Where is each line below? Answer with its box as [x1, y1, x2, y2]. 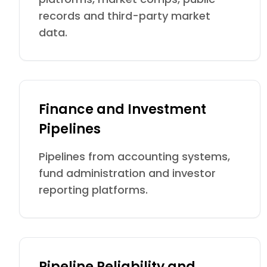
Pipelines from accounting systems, [39, 149, 230, 164]
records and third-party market [39, 8, 210, 23]
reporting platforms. [39, 182, 148, 197]
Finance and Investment [39, 100, 206, 119]
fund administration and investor [39, 166, 216, 181]
